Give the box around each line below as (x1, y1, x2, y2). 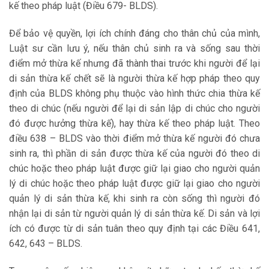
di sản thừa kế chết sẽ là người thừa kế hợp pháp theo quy (9, 73, 260, 85)
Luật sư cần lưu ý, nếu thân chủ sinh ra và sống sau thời (9, 43, 260, 55)
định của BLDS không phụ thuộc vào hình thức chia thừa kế (9, 88, 260, 100)
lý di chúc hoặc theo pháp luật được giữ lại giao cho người (9, 178, 260, 190)
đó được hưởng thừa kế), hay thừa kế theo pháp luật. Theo (9, 118, 260, 130)
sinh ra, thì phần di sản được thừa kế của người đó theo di (9, 148, 260, 160)
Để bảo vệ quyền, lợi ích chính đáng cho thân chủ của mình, (9, 28, 260, 40)
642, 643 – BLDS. (9, 238, 82, 250)
